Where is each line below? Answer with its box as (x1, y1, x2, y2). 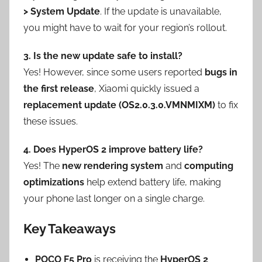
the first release (23, 82, 94, 94)
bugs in (205, 66, 237, 78)
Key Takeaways (23, 220, 116, 236)
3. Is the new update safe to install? (23, 50, 182, 61)
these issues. (23, 115, 78, 127)
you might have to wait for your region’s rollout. (23, 22, 227, 33)
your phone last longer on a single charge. (23, 192, 205, 204)
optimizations (23, 176, 84, 188)
